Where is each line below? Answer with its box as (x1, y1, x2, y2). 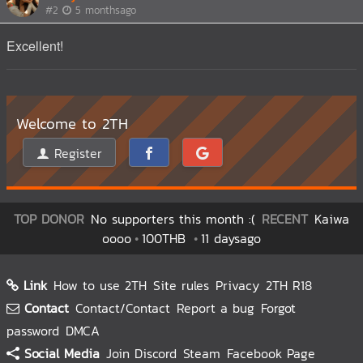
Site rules (153, 275, 209, 295)
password (6, 321, 59, 340)
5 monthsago (75, 2, 136, 18)
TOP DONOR (14, 209, 84, 228)
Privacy (216, 275, 259, 295)
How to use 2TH (53, 275, 147, 295)
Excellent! (6, 36, 63, 55)
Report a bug (177, 298, 254, 318)
